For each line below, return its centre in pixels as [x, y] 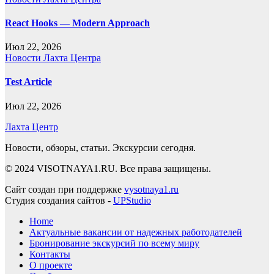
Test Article [28, 82]
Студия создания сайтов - [59, 200]
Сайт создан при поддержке [65, 189]
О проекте [51, 265]
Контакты [50, 254]
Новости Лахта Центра [53, 58]
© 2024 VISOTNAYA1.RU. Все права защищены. [108, 168]
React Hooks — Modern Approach [77, 23]
